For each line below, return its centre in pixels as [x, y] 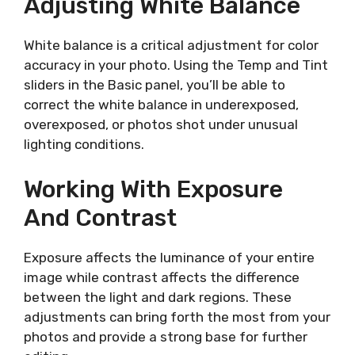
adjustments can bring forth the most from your [177, 317]
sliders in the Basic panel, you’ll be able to [155, 85]
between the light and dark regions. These [158, 297]
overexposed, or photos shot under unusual [161, 124]
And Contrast [100, 218]
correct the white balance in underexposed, [161, 105]
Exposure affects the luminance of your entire [169, 257]
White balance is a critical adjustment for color [171, 45]
